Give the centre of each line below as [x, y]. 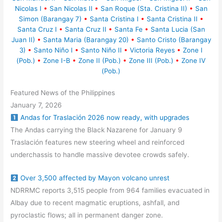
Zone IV [194, 60]
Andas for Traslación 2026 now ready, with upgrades [105, 118]
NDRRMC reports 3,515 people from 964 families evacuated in [110, 191]
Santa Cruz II [85, 29]
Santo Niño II [101, 50]
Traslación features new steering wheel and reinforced [98, 142]
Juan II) [23, 39]
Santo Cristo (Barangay [174, 39]
